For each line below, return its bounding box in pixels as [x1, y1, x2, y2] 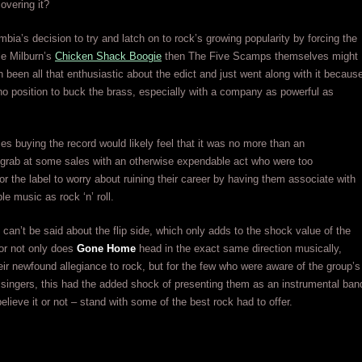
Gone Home [77, 242, 136, 255]
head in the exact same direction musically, [136, 242, 342, 255]
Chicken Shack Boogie [55, 50, 162, 62]
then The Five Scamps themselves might [162, 50, 358, 62]
